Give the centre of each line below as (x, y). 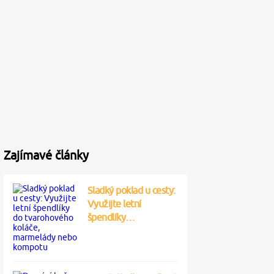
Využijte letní (114, 204)
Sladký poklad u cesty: (131, 190)
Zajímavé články (46, 155)
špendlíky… (111, 217)
